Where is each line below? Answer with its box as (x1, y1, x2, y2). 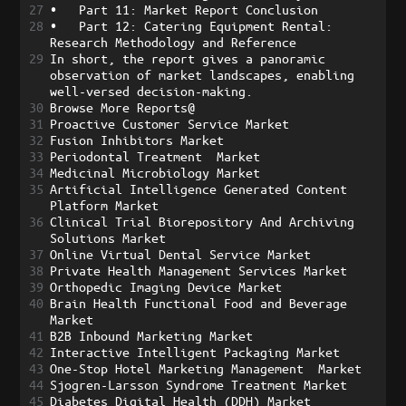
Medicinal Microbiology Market (50, 164, 261, 180)
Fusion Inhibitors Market (50, 131, 225, 148)
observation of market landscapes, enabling (50, 66, 355, 82)
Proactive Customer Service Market (50, 115, 290, 131)
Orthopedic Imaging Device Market (50, 278, 283, 295)
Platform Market (50, 197, 159, 213)
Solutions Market (50, 229, 167, 246)
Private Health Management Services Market (50, 262, 348, 278)
